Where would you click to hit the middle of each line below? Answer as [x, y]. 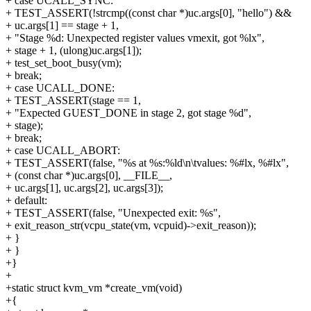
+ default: [26, 201]
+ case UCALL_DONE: [60, 88]
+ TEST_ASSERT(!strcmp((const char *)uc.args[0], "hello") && [149, 13]
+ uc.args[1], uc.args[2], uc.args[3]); [84, 188]
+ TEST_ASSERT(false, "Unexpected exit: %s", [113, 213]
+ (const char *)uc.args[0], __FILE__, [89, 176]
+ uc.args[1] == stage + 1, [62, 26]
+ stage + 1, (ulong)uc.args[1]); [74, 51]
